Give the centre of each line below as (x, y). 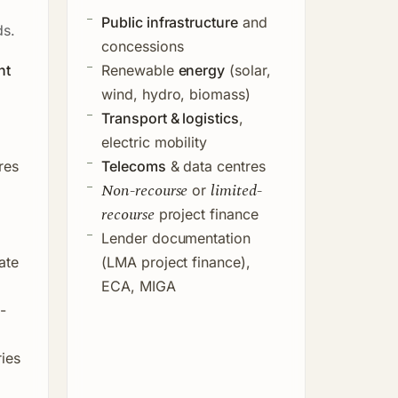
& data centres (215, 166)
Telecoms (134, 166)
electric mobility (155, 142)
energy (202, 70)
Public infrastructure (170, 22)
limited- (236, 190)
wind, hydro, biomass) (176, 94)
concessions (143, 46)
